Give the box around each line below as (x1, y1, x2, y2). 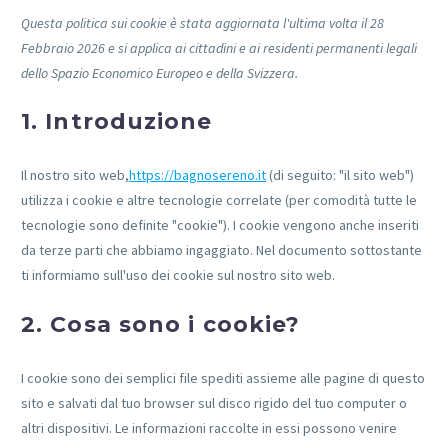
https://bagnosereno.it (129, 166, 266, 185)
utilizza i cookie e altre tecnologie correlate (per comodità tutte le (21, 191, 417, 210)
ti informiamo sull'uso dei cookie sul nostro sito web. (21, 266, 335, 285)
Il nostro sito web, (21, 166, 129, 185)
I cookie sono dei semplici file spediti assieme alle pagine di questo (21, 368, 425, 387)
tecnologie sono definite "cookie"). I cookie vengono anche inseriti (21, 216, 419, 235)
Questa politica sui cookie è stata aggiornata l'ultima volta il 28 (21, 14, 384, 32)
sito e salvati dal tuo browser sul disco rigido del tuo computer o (21, 393, 407, 412)
